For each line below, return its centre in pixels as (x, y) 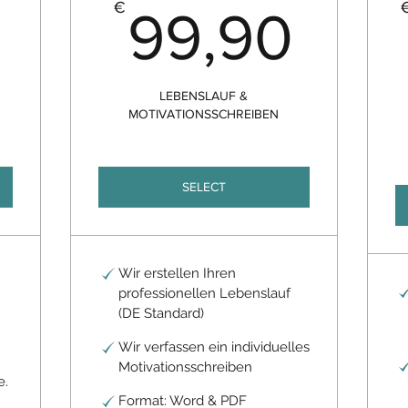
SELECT (204, 187)
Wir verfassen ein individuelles (214, 347)
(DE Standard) (162, 313)
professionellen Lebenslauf (205, 293)
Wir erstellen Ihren (178, 273)
